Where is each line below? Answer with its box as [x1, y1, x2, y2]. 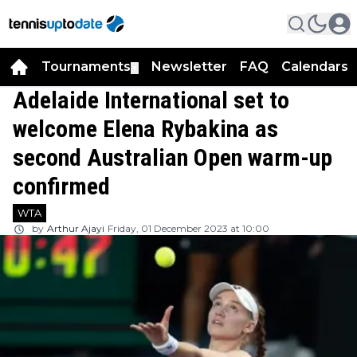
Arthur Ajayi [47, 222, 104, 234]
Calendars [281, 59, 348, 74]
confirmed [13, 172, 110, 200]
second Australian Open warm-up [13, 143, 332, 171]
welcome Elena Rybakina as [13, 115, 278, 143]
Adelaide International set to [13, 86, 289, 114]
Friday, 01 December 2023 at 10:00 [108, 222, 269, 234]
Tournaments [41, 59, 131, 74]
